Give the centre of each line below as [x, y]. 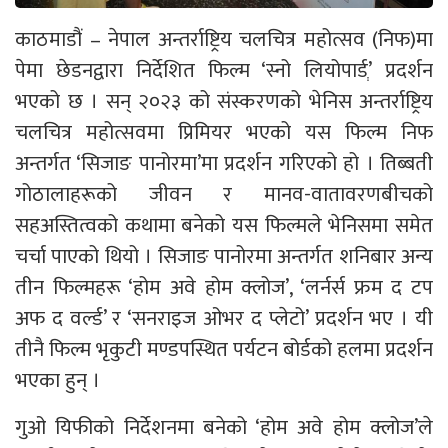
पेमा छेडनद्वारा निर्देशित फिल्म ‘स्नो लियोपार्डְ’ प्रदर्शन [224, 70]
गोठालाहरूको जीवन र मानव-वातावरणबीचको [224, 194]
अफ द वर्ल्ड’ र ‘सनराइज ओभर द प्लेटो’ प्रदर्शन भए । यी [224, 318]
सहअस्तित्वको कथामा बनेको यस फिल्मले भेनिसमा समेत [224, 225]
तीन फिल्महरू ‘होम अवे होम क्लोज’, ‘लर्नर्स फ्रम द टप [224, 287]
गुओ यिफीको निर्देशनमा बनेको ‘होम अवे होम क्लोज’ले [224, 427]
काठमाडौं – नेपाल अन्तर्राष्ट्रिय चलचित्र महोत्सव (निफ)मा [224, 39]
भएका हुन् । [57, 380]
